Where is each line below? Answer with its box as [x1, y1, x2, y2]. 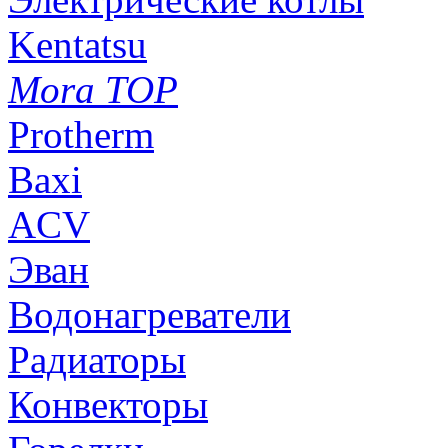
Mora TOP [8, 68, 178, 112]
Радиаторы [8, 338, 186, 382]
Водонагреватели [8, 293, 291, 337]
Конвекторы [8, 383, 208, 427]
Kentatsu [8, 23, 147, 67]
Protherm [8, 113, 154, 157]
